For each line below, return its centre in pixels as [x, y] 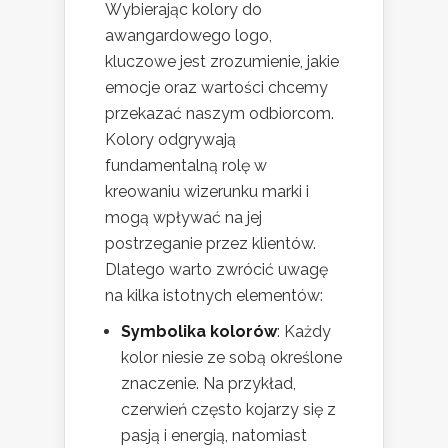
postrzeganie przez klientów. [210, 243]
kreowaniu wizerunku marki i [207, 191]
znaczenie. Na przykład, [208, 383]
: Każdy [304, 331]
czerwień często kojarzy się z [228, 409]
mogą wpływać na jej [183, 217]
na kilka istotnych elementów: [214, 295]
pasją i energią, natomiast [214, 435]
